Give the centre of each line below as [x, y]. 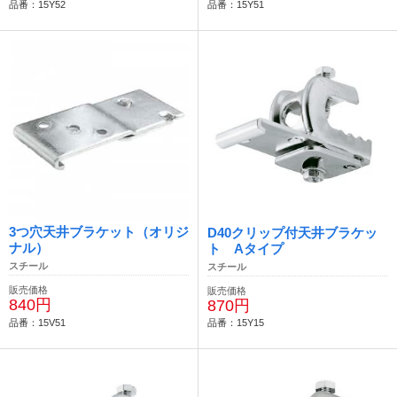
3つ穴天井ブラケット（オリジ [99, 232]
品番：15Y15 [236, 322]
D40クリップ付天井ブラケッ [292, 233]
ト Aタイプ [245, 249]
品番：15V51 [37, 322]
